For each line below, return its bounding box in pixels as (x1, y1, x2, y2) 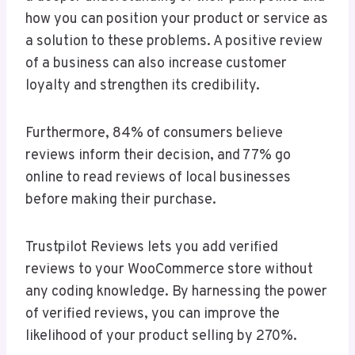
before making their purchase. (25, 191, 219, 210)
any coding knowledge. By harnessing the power (25, 283, 327, 302)
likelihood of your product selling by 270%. (25, 327, 297, 346)
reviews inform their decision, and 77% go (25, 147, 291, 166)
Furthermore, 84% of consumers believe (25, 124, 283, 143)
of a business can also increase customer (25, 55, 287, 74)
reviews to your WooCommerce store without (25, 261, 313, 280)
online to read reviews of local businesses (25, 169, 291, 188)
